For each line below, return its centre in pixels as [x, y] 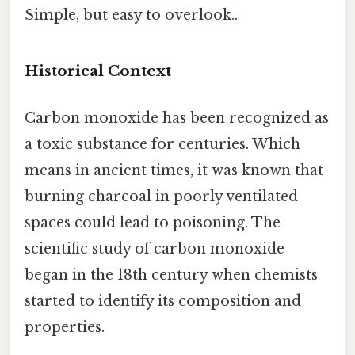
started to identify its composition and [163, 302]
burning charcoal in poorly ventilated [161, 197]
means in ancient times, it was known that [174, 171]
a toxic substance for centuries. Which [162, 145]
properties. [65, 328]
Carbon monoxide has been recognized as [177, 118]
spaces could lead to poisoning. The [153, 223]
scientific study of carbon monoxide [155, 249]
